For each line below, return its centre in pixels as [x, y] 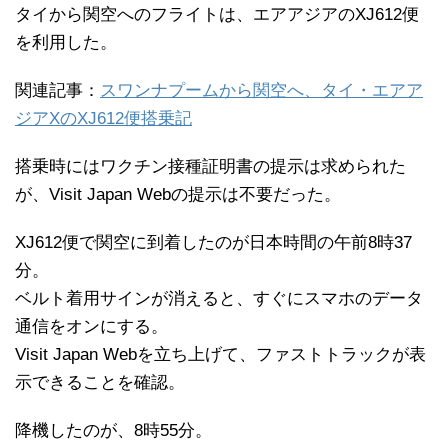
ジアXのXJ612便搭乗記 [103, 119]
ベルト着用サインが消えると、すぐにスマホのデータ [219, 299]
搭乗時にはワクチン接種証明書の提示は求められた [210, 167]
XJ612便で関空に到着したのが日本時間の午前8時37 [213, 243]
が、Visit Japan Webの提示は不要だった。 [178, 195]
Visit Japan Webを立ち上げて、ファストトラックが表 [220, 355]
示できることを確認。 [100, 383]
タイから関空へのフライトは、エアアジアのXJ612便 [217, 15]
